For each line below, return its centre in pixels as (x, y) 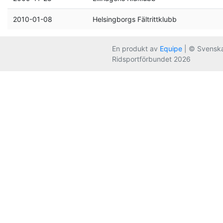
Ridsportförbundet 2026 (151, 59)
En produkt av (136, 49)
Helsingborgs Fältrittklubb (134, 19)
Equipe (171, 49)
